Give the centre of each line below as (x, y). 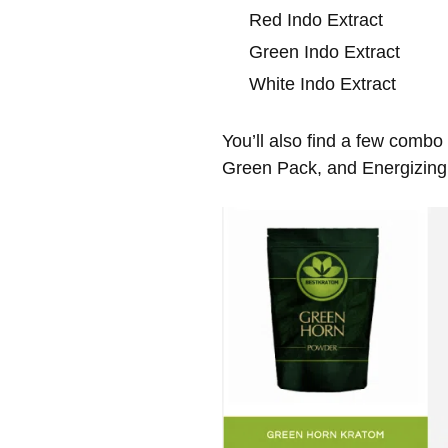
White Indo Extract (322, 83)
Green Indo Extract (324, 51)
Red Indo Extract (316, 19)
